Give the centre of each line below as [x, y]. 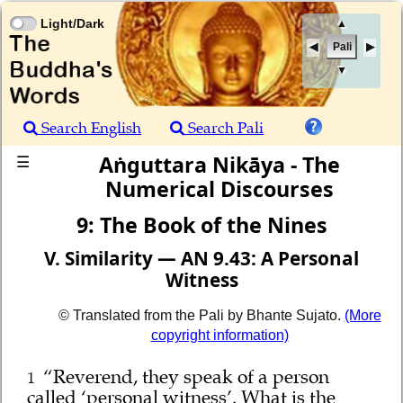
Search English [90, 128]
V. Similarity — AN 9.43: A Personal [201, 259]
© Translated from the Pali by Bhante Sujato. [201, 315]
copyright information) [219, 335]
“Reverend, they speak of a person [186, 377]
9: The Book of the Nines [201, 224]
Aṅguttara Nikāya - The [219, 165]
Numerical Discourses [219, 189]
